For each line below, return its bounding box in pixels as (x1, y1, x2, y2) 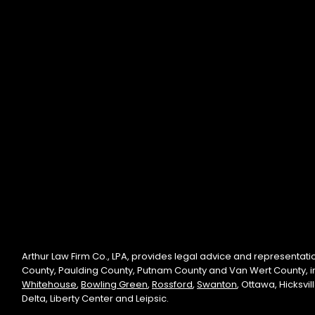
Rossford (152, 277, 193, 291)
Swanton (197, 277, 237, 291)
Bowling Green (81, 277, 148, 291)
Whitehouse (22, 277, 77, 291)
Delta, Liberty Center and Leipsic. (22, 291, 169, 305)
